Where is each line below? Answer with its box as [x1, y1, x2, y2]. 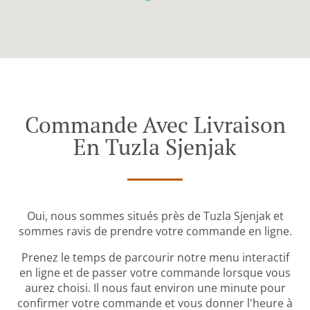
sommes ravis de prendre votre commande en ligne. [18, 224, 292, 239]
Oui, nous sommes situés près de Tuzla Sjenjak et [26, 208, 284, 224]
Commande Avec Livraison [24, 110, 286, 140]
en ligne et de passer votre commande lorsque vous [19, 265, 291, 281]
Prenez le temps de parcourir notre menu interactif [21, 250, 289, 266]
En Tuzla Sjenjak [73, 132, 237, 162]
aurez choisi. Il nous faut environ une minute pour [24, 280, 286, 296]
